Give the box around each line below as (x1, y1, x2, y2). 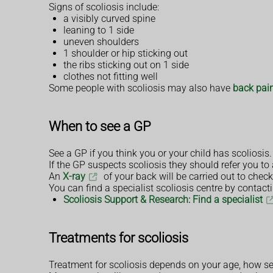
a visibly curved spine (63, 12, 155, 24)
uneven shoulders (63, 35, 139, 48)
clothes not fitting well (63, 70, 158, 82)
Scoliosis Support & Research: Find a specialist (63, 193, 263, 205)
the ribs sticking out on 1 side (63, 58, 189, 71)
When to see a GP (49, 118, 151, 134)
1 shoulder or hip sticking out (63, 47, 188, 59)
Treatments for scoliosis (49, 229, 188, 246)
